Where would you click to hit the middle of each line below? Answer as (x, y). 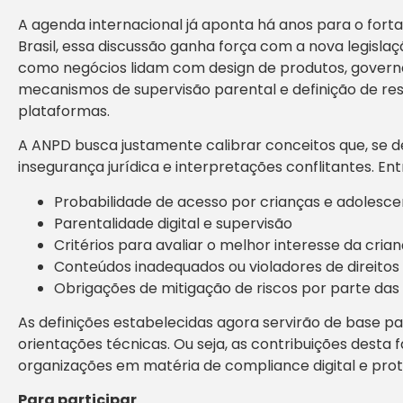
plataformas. (64, 111)
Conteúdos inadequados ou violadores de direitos (227, 266)
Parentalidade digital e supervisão (173, 223)
